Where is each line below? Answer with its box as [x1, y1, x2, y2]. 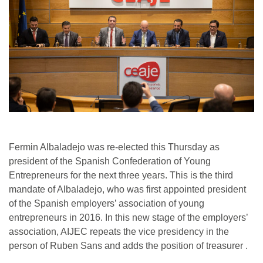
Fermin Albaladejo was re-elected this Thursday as [9, 142, 220, 153]
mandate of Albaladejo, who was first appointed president [9, 184, 246, 195]
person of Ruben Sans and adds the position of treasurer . [9, 241, 248, 251]
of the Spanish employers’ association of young [9, 198, 204, 209]
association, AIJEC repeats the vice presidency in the [9, 227, 229, 237]
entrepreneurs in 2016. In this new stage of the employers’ [9, 213, 248, 223]
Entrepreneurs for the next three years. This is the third [9, 170, 233, 181]
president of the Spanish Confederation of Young [9, 156, 211, 167]
